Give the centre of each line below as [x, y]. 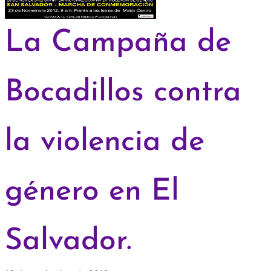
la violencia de [104, 143]
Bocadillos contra [123, 93]
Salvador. [68, 242]
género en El [92, 192]
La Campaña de [118, 44]
